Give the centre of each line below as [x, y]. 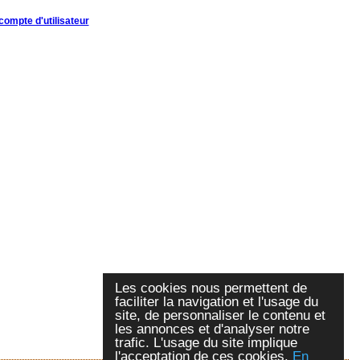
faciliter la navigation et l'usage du [217, 302]
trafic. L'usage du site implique [206, 343]
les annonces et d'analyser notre [212, 329]
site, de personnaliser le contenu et [220, 315]
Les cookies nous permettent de [211, 288]
